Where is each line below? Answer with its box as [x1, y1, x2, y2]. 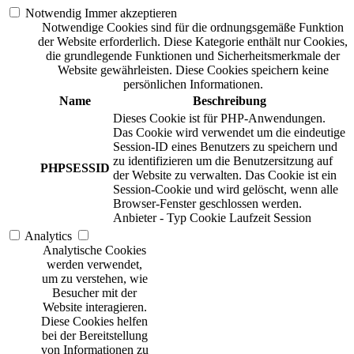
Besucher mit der [52, 286, 137, 300]
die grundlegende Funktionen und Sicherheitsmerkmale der [46, 49, 340, 63]
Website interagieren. [42, 300, 147, 314]
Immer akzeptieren [85, 6, 177, 21]
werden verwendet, [47, 258, 142, 272]
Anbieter [113, 211, 156, 225]
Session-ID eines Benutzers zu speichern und [113, 140, 337, 154]
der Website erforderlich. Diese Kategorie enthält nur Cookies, [38, 35, 348, 49]
